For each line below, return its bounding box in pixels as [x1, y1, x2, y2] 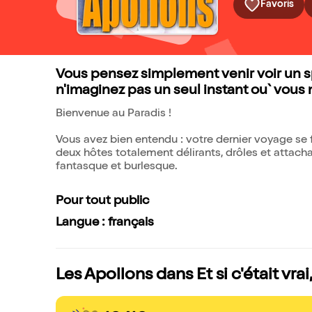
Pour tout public [56, 195, 149, 208]
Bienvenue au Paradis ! [56, 109, 171, 120]
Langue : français [56, 217, 154, 229]
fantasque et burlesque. [56, 162, 178, 173]
